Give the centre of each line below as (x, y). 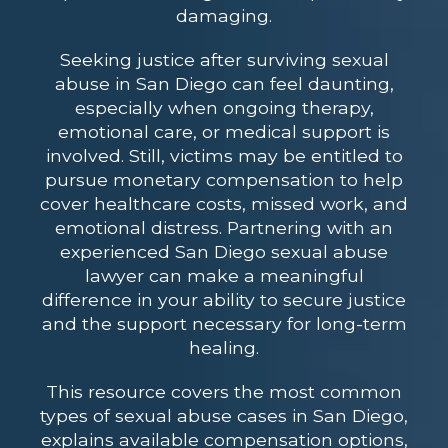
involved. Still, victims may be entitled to (224, 156)
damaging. (224, 16)
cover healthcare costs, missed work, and (224, 204)
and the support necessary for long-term (224, 324)
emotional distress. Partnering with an (224, 228)
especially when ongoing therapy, (224, 108)
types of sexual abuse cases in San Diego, (224, 416)
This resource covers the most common (224, 392)
